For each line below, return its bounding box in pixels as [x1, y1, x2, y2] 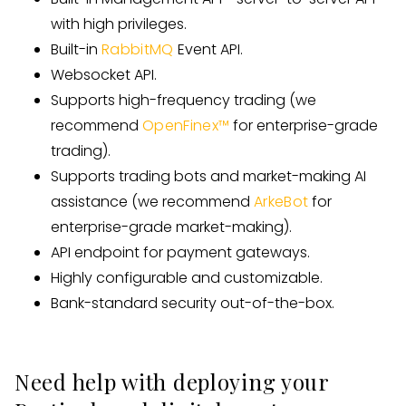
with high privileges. [51, 14, 187, 34]
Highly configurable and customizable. [51, 267, 323, 288]
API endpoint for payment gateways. [51, 242, 310, 263]
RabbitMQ [101, 39, 174, 60]
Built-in [51, 39, 101, 60]
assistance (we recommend [51, 191, 254, 212]
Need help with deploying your [14, 367, 329, 396]
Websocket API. [51, 64, 157, 85]
